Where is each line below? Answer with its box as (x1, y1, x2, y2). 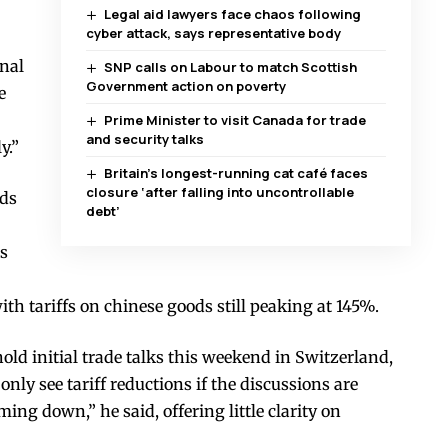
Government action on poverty (85, 76, 286, 95)
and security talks (85, 129, 204, 148)
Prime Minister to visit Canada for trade (104, 110, 367, 129)
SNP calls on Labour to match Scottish (104, 57, 358, 76)
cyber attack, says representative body (85, 23, 341, 42)
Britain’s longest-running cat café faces (104, 163, 369, 182)
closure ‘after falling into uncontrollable (85, 182, 354, 201)
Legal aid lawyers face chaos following (104, 4, 362, 23)
